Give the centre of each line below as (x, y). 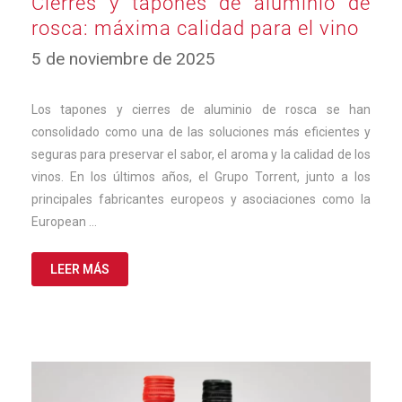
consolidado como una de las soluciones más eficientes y (201, 132)
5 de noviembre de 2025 (123, 59)
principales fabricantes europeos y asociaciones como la (201, 200)
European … (64, 222)
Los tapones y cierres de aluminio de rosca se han (201, 110)
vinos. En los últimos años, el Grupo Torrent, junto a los (201, 177)
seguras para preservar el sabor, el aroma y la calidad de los (201, 155)
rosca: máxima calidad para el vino (195, 29)
